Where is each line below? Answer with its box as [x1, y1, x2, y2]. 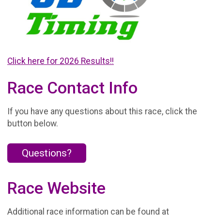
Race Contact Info [7, 78, 138, 98]
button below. [7, 118, 58, 128]
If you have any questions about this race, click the [7, 106, 197, 116]
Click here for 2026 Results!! [7, 56, 114, 66]
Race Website [7, 179, 106, 198]
